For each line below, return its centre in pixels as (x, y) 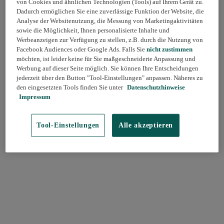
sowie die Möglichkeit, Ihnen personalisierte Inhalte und (93, 30)
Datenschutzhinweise (155, 87)
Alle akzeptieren (146, 125)
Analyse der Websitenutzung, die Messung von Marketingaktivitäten (110, 20)
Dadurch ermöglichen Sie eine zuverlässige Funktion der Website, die (110, 11)
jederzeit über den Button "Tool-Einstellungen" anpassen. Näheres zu (110, 77)
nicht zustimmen (170, 49)
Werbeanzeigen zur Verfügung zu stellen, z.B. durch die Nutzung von (110, 39)
